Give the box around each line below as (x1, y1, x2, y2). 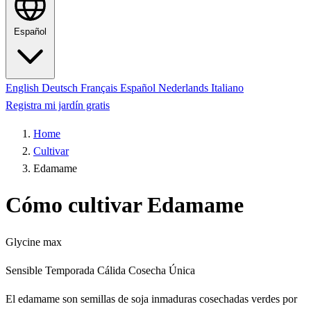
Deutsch (42, 82, 81, 94)
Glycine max (6, 235, 62, 248)
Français (81, 82, 120, 94)
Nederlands (158, 82, 211, 94)
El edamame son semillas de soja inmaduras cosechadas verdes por (6, 292, 297, 305)
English (6, 82, 42, 94)
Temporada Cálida (45, 264, 126, 276)
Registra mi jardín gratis (6, 99, 110, 111)
